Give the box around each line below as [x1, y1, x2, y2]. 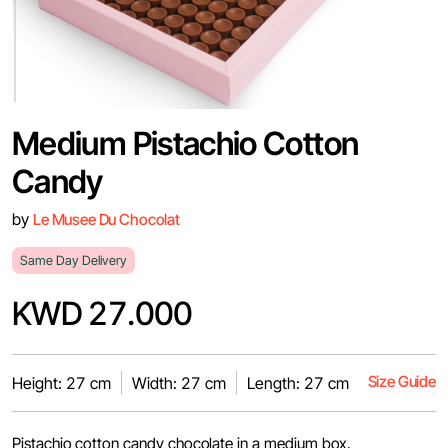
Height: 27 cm [12, 373, 111, 393]
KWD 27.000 [12, 294, 193, 333]
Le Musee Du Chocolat [33, 210, 180, 229]
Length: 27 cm [247, 373, 349, 393]
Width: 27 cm [132, 373, 226, 393]
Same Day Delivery [20, 253, 127, 268]
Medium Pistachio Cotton [12, 124, 359, 163]
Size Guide [367, 372, 436, 391]
